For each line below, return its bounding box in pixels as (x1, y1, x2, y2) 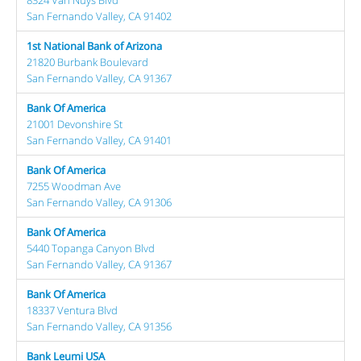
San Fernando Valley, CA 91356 (27, 318, 172, 334)
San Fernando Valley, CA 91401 (27, 132, 172, 147)
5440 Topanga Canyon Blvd (27, 240, 155, 255)
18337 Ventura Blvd (27, 302, 118, 317)
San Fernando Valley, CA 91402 (27, 8, 172, 23)
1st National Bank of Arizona (27, 38, 162, 53)
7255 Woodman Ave (27, 178, 121, 193)
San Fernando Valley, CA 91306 (27, 194, 172, 210)
